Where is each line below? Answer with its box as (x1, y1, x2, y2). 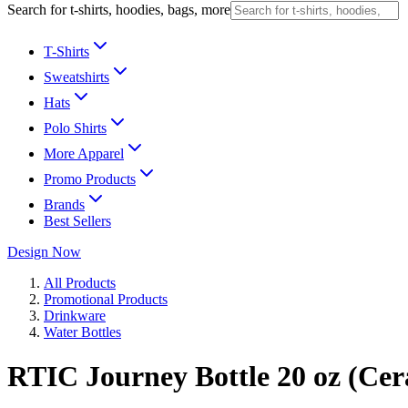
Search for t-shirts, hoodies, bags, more (7, 2, 230, 17)
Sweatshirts (44, 69, 109, 85)
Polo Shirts (44, 120, 107, 136)
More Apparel (44, 146, 124, 161)
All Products (44, 275, 116, 291)
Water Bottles (44, 324, 121, 340)
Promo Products (44, 171, 136, 187)
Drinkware (44, 308, 106, 323)
